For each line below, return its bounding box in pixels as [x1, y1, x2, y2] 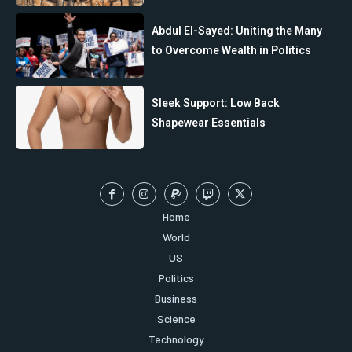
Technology [148, 332, 204, 346]
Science [156, 312, 196, 326]
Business [155, 291, 197, 306]
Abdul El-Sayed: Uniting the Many [152, 24, 323, 38]
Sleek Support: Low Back [152, 96, 280, 109]
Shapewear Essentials [152, 115, 266, 129]
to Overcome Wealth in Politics [152, 44, 312, 57]
